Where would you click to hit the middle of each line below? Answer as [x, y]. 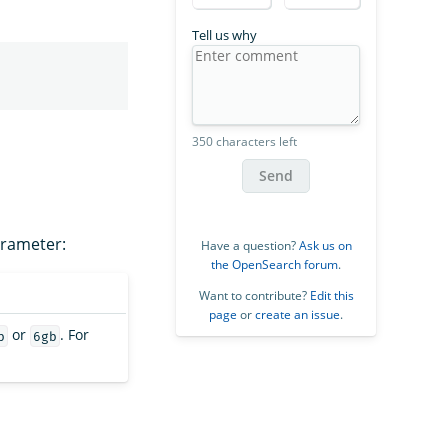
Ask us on [325, 245]
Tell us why [224, 34]
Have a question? [249, 245]
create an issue [297, 314]
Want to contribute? [254, 295]
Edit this [331, 295]
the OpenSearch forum [274, 264]
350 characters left [244, 141]
